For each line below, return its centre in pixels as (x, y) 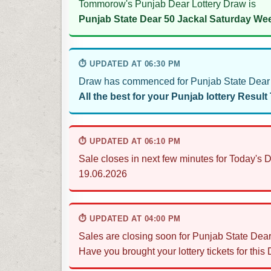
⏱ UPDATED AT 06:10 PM (130, 142)
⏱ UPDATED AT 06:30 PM (130, 64)
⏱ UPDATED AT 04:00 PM (130, 219)
